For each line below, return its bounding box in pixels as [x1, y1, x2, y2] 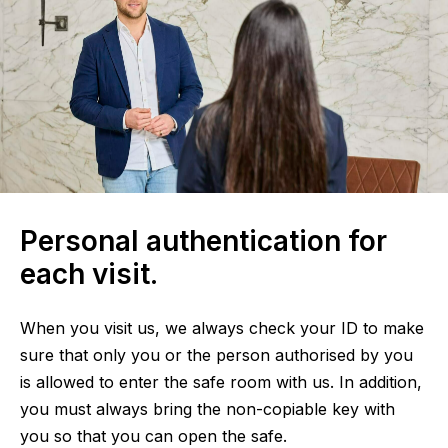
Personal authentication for [20, 223, 387, 258]
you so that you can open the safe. [20, 425, 287, 446]
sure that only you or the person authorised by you [20, 344, 413, 365]
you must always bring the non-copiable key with [20, 398, 395, 419]
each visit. [20, 256, 158, 291]
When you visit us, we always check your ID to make [20, 317, 424, 338]
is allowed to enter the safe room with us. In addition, [20, 371, 422, 392]
